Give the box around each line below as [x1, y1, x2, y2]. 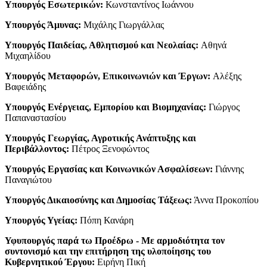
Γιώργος [206, 101, 240, 112]
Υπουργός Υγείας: [5, 215, 77, 225]
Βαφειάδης [5, 81, 46, 92]
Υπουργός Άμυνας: [5, 19, 81, 30]
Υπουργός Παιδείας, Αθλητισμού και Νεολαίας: [5, 39, 198, 50]
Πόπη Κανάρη [77, 215, 133, 225]
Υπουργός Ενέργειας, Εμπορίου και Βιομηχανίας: [5, 101, 206, 112]
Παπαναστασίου [5, 112, 66, 123]
